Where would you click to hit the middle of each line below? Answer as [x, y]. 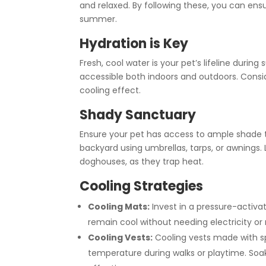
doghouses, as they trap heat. [142, 161]
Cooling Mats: [119, 206]
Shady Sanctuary [138, 115]
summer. [99, 19]
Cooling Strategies [142, 186]
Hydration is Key [134, 43]
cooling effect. [110, 90]
